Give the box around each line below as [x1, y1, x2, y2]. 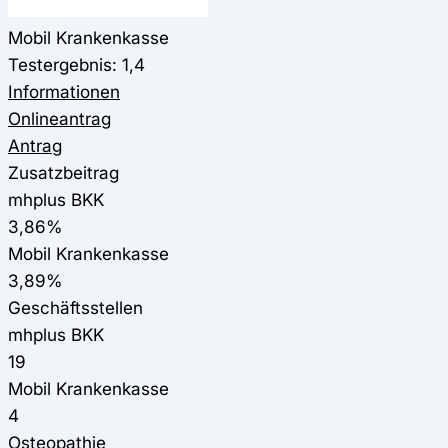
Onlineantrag [8, 107, 111, 129]
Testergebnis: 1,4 [8, 53, 145, 75]
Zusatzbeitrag [8, 161, 119, 183]
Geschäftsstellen [8, 296, 143, 318]
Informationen [8, 80, 120, 102]
